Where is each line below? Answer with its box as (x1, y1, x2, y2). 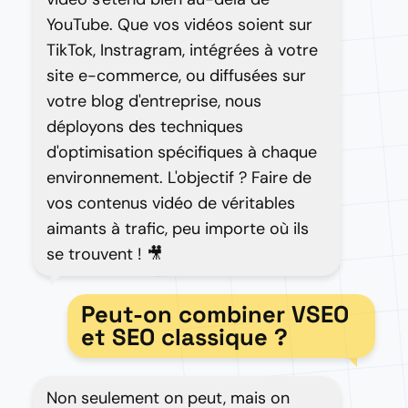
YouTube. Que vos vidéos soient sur (46, 14, 312, 36)
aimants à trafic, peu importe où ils (46, 218, 309, 240)
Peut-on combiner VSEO (80, 300, 349, 329)
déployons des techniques (46, 116, 243, 138)
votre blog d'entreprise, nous (46, 90, 261, 112)
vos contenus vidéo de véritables (46, 192, 295, 214)
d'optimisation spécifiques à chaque (46, 141, 317, 163)
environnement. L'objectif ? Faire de (46, 167, 311, 189)
